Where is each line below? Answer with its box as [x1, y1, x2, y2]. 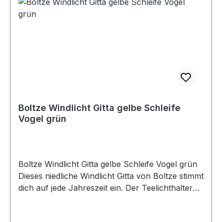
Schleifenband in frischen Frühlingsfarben [18, 206, 177, 217]
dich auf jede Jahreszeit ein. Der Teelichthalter [18, 182, 193, 193]
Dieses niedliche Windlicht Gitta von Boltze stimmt [18, 170, 204, 181]
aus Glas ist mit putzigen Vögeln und [18, 194, 154, 205]
